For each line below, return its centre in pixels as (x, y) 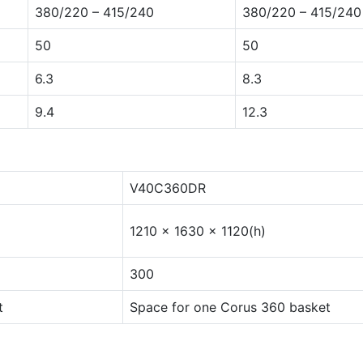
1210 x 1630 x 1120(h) (198, 231)
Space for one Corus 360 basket (230, 307)
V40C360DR (168, 188)
